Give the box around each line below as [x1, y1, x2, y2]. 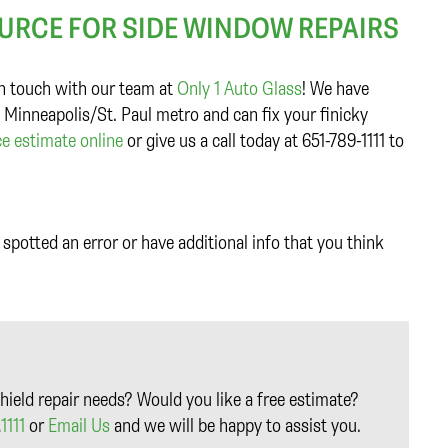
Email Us [48, 412, 110, 438]
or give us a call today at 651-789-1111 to [123, 127, 404, 153]
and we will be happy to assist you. [110, 412, 361, 438]
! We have [302, 75, 369, 101]
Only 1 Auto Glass [177, 75, 302, 101]
